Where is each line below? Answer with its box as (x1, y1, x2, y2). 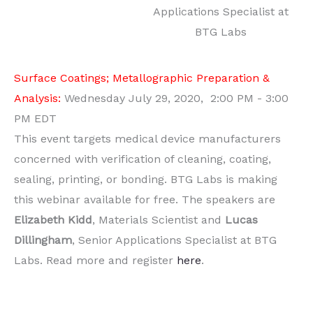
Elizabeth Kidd (14, 213, 92, 227)
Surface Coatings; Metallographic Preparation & (14, 71, 270, 85)
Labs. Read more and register (14, 254, 177, 268)
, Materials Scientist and (92, 213, 225, 227)
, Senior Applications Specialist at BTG (72, 233, 277, 247)
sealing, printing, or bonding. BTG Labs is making (14, 173, 277, 187)
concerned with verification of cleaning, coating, (14, 152, 271, 166)
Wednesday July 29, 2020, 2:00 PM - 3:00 (64, 92, 289, 105)
